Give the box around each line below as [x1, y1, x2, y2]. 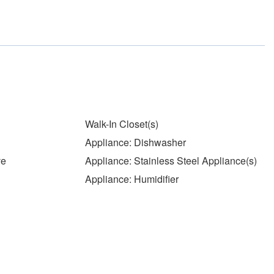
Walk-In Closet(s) [84, 117, 158, 131]
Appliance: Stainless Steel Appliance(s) [84, 154, 257, 168]
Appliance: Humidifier [84, 172, 179, 186]
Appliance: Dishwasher [84, 135, 186, 149]
